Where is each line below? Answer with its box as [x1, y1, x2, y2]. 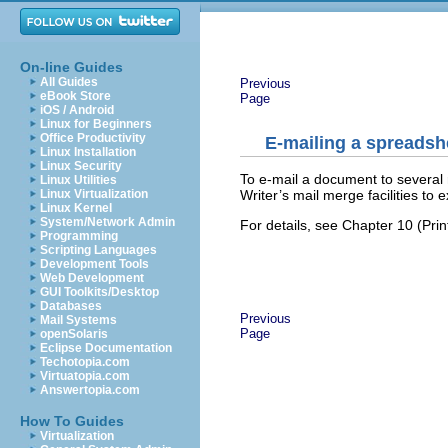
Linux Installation [40, 145, 136, 159]
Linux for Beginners [40, 117, 152, 131]
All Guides [40, 75, 98, 89]
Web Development [40, 271, 144, 285]
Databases [40, 299, 102, 313]
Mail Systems [40, 313, 117, 327]
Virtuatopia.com [40, 369, 130, 383]
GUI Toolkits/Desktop [40, 285, 159, 299]
